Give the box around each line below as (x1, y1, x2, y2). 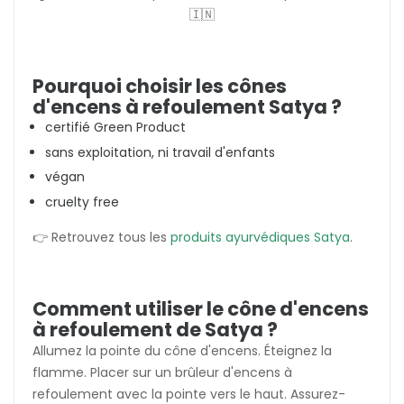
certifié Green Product (45, 118, 186, 137)
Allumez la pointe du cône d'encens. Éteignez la (32, 341, 332, 360)
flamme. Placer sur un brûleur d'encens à (32, 363, 292, 381)
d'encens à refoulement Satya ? (32, 94, 342, 121)
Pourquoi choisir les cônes (32, 73, 287, 100)
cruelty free (45, 192, 119, 211)
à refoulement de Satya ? (32, 316, 278, 343)
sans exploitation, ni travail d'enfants (45, 142, 275, 161)
